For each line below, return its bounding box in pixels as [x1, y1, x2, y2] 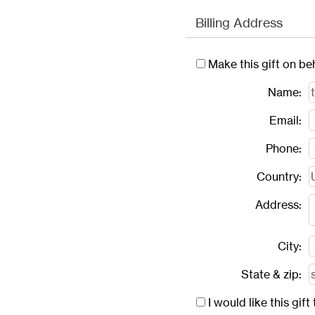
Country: [257, 169, 302, 184]
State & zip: [241, 267, 302, 281]
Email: [269, 113, 302, 127]
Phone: [266, 141, 302, 155]
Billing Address [195, 15, 283, 30]
